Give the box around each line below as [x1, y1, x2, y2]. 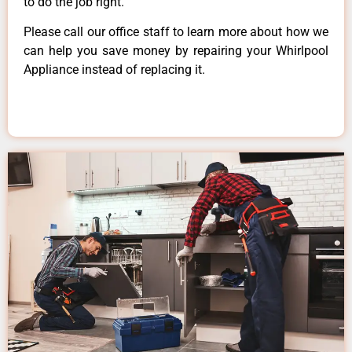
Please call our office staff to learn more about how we [24, 24, 328, 40]
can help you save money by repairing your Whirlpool [24, 43, 328, 59]
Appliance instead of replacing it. [24, 62, 205, 78]
